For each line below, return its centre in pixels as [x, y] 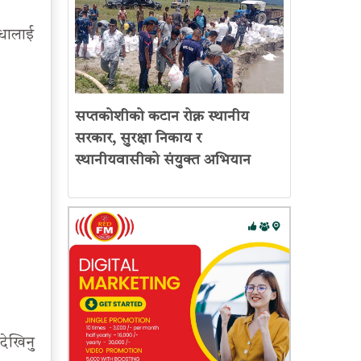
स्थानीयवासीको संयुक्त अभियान [162, 161]
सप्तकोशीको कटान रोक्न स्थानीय [162, 117]
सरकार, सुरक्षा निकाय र [138, 139]
